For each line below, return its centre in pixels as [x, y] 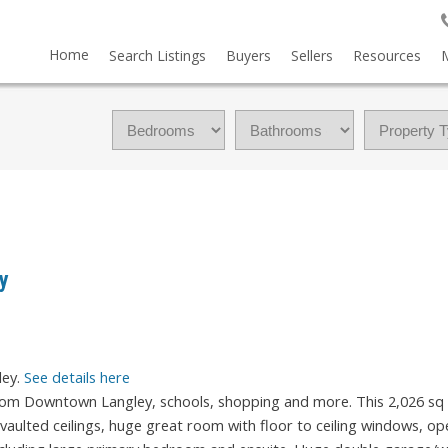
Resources [386, 55]
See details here [77, 377]
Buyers [248, 55]
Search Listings [157, 55]
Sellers [311, 55]
